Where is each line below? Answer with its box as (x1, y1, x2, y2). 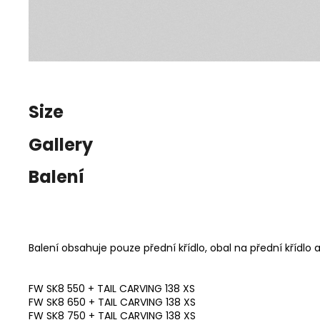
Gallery (29, 132, 93, 156)
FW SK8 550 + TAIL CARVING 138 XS (29, 281, 195, 296)
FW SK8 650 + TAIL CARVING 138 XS (29, 295, 196, 310)
